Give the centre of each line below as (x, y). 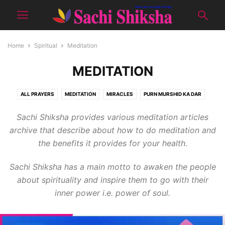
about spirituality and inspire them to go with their (113, 180)
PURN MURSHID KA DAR (172, 94)
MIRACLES (120, 94)
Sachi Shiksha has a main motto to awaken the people (113, 167)
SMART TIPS (111, 122)
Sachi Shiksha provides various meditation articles (113, 117)
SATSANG (190, 108)
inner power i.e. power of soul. (113, 193)
